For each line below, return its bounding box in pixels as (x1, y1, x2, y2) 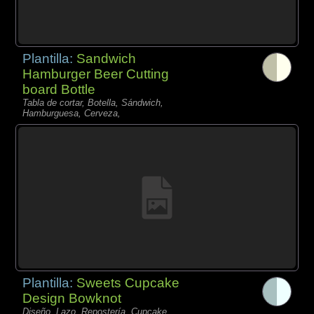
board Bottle (22, 81, 96, 97)
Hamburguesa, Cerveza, (22, 107, 121, 118)
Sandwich (76, 50, 137, 66)
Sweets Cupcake (76, 275, 180, 290)
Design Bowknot (22, 290, 122, 306)
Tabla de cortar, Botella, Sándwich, (22, 97, 164, 108)
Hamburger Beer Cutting (22, 66, 170, 81)
